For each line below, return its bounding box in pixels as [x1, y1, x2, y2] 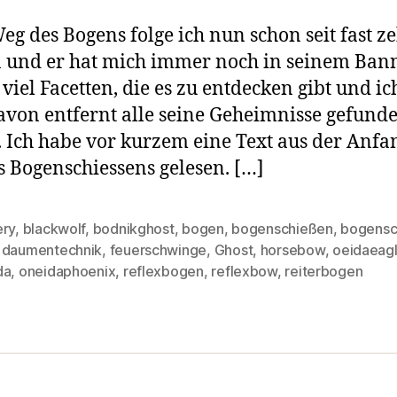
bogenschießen [231, 219, 333, 237]
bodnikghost [92, 219, 175, 237]
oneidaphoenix [18, 261, 116, 280]
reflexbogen [122, 261, 204, 280]
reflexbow [211, 261, 277, 280]
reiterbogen [284, 261, 363, 280]
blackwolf [22, 219, 86, 237]
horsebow [260, 240, 325, 259]
